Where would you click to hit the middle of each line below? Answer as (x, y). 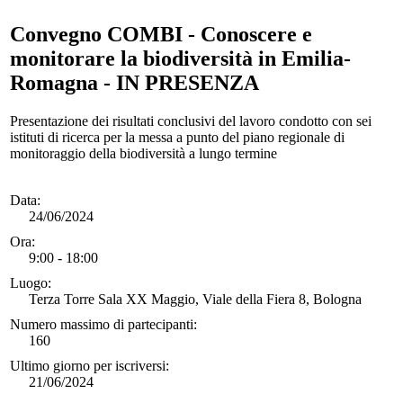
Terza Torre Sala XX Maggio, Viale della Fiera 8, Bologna (196, 300)
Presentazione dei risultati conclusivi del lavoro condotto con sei (191, 121)
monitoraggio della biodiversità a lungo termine (143, 154)
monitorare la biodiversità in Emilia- (180, 59)
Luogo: (31, 283)
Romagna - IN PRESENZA (134, 83)
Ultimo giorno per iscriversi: (90, 366)
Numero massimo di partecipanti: (103, 325)
